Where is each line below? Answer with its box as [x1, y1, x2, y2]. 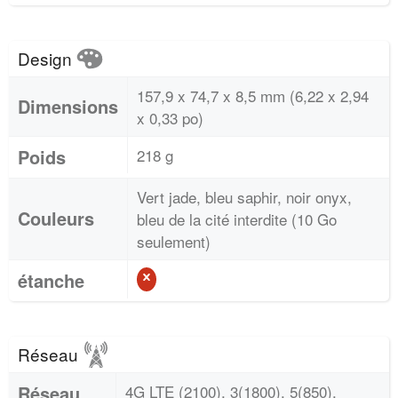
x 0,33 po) [137, 107, 203, 129]
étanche [18, 267, 84, 293]
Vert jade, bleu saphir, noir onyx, [137, 186, 352, 208]
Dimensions [18, 93, 118, 119]
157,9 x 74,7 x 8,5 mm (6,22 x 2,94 [137, 84, 369, 107]
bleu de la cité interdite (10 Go [137, 208, 337, 230]
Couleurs [18, 205, 94, 231]
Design [18, 46, 76, 70]
